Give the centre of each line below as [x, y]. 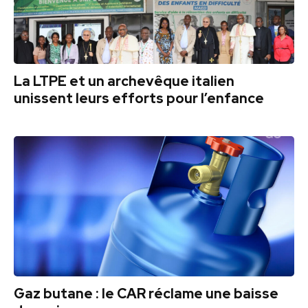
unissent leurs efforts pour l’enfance [139, 98]
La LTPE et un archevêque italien [124, 81]
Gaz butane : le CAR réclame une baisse [146, 293]
